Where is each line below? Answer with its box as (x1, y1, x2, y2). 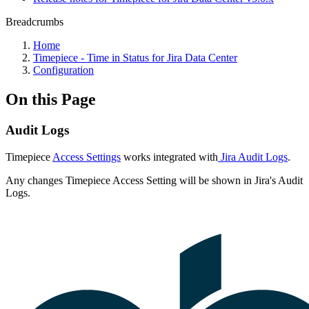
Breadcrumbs (6, 16, 63, 28)
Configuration (33, 64, 94, 76)
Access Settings (52, 150, 121, 163)
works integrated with (121, 150, 218, 163)
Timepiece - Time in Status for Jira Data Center (33, 52, 237, 63)
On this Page (6, 90, 96, 108)
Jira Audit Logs (218, 150, 288, 163)
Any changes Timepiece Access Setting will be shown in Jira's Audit (6, 174, 303, 186)
